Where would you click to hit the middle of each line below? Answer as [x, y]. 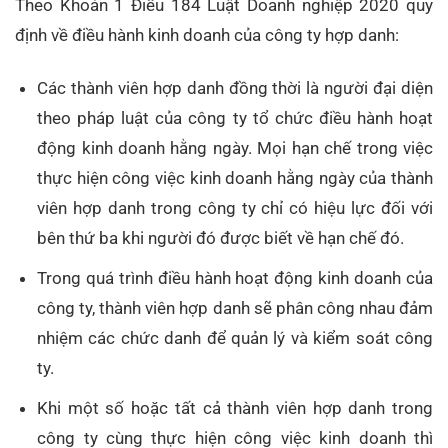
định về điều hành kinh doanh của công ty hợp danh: [207, 35]
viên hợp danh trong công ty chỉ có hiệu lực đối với [235, 207]
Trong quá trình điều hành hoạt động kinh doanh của [235, 277]
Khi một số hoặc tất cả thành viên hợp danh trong [235, 407]
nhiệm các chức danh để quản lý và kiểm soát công [235, 337]
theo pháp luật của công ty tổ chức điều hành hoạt [235, 117]
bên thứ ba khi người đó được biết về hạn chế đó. [221, 237]
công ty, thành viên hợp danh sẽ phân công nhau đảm [235, 307]
